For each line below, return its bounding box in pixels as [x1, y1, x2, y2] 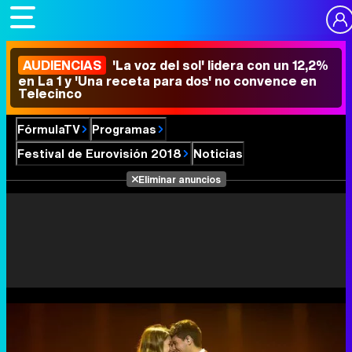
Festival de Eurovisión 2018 [17, 145, 181, 162]
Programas [92, 120, 156, 137]
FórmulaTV [17, 120, 80, 137]
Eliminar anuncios [137, 172, 221, 186]
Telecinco [18, 84, 82, 103]
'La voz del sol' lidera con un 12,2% [109, 56, 328, 75]
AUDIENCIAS [23, 56, 101, 75]
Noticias [193, 145, 243, 162]
